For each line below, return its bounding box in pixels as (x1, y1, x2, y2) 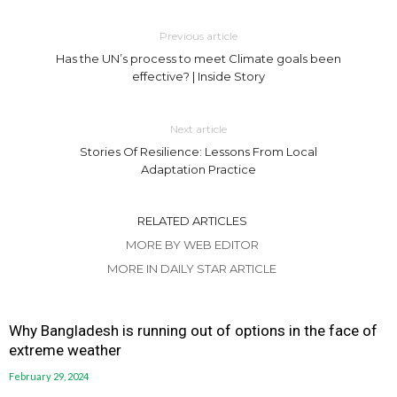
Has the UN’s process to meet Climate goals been (55, 51, 341, 66)
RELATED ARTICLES (136, 213, 247, 228)
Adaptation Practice (140, 161, 256, 176)
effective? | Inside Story (131, 68, 265, 83)
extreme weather (9, 340, 121, 359)
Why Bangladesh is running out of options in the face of (9, 321, 378, 339)
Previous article (159, 28, 237, 43)
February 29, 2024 (9, 370, 89, 382)
